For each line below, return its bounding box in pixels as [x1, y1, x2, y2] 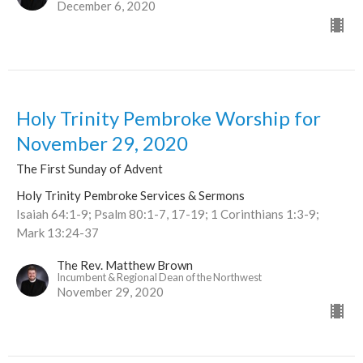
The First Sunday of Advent [16, 161, 163, 177]
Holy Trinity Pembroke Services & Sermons [16, 188, 245, 203]
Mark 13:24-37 [16, 225, 99, 241]
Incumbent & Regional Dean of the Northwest [57, 271, 262, 284]
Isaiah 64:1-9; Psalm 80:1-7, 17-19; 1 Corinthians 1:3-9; [16, 207, 319, 222]
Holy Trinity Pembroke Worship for [16, 106, 321, 130]
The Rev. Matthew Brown [57, 258, 193, 273]
